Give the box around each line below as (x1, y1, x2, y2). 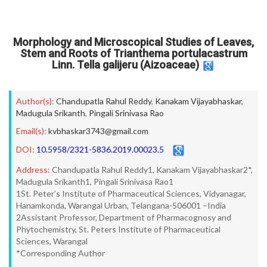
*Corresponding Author (16, 248, 105, 258)
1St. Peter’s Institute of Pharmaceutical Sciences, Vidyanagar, (16, 188, 246, 198)
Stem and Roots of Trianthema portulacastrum (20, 47, 247, 60)
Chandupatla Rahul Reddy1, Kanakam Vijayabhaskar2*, (52, 164, 253, 175)
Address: (16, 164, 50, 175)
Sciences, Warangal (16, 236, 88, 246)
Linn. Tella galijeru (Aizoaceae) (52, 58, 199, 72)
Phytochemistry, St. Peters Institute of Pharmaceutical (16, 224, 221, 234)
